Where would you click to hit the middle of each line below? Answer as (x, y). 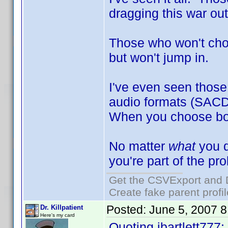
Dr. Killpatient (62, 207)
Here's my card (58, 215)
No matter (139, 146)
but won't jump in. (159, 58)
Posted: (128, 210)
